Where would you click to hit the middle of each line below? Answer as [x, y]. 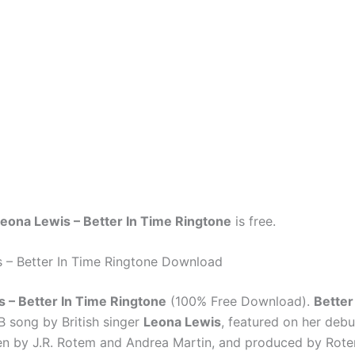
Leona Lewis [182, 322]
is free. [254, 221]
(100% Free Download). [240, 302]
